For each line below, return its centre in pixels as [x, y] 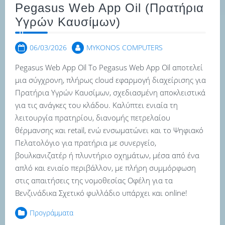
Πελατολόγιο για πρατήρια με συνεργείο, [86, 143]
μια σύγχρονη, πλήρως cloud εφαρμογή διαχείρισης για [110, 80]
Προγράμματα [51, 213]
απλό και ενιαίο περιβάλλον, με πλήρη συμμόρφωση [105, 168]
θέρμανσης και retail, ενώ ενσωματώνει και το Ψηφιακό [109, 130]
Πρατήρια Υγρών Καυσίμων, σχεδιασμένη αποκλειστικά [110, 92]
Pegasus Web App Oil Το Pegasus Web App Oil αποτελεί [109, 67]
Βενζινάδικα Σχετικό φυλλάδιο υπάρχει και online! [101, 193]
